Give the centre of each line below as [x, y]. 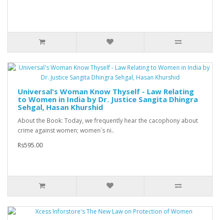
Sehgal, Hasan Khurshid [60, 107]
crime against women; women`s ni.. [66, 131]
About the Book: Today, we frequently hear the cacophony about [108, 121]
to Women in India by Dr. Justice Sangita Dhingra [108, 99]
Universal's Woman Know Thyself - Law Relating [106, 92]
